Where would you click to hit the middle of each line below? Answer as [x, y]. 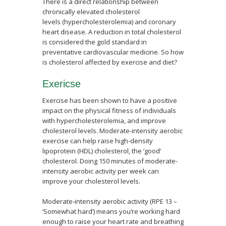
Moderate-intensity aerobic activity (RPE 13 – [110, 201]
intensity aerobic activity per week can [101, 171]
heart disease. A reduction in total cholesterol [112, 32]
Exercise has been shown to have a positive [110, 100]
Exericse [62, 84]
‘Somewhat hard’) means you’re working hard [111, 211]
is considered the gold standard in [95, 42]
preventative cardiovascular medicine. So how [113, 52]
